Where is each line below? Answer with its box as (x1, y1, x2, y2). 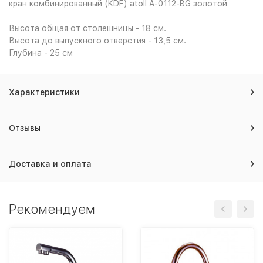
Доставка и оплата (9, 159, 92, 168)
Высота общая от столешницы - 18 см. (9, 23, 166, 33)
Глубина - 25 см (9, 48, 73, 58)
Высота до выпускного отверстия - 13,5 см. (9, 36, 186, 45)
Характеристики (9, 87, 80, 97)
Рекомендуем (9, 201, 95, 217)
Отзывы (9, 123, 41, 133)
